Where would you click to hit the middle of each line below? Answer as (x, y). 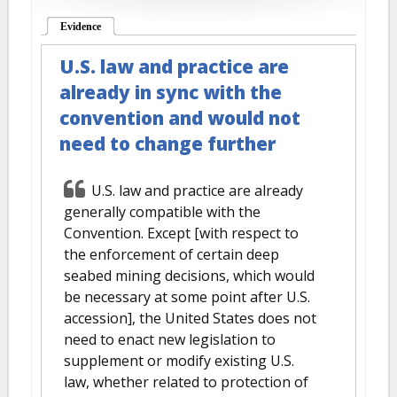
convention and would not (180, 118)
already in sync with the (171, 92)
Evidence (81, 27)
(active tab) (126, 27)
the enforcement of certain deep (171, 254)
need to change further (167, 144)
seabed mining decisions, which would (189, 276)
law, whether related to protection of (186, 382)
